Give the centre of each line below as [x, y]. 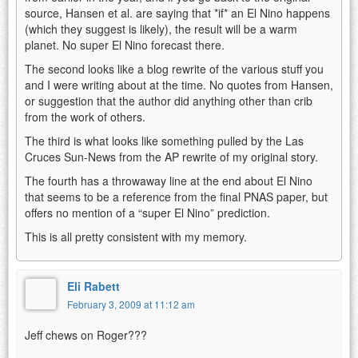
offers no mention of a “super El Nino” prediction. [147, 212]
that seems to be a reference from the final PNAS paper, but [176, 196]
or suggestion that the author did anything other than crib [169, 100]
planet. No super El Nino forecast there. [125, 44]
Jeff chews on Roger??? [86, 334]
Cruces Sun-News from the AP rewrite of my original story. [171, 156]
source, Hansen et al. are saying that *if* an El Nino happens [177, 12]
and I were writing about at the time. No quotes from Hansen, [179, 84]
